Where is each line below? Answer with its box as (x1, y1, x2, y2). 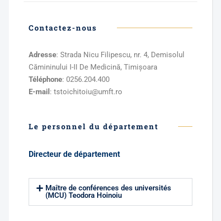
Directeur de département (28, 149, 120, 159)
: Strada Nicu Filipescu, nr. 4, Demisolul (56, 50, 184, 59)
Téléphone (28, 75, 62, 84)
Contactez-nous (28, 23, 97, 33)
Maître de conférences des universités (45, 184, 171, 192)
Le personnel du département (28, 121, 158, 131)
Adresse (28, 50, 56, 59)
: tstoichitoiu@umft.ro (49, 87, 122, 96)
